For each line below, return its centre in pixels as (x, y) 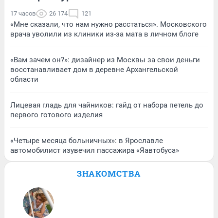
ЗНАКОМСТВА (109, 173)
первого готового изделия (56, 115)
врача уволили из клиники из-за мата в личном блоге (104, 34)
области (24, 79)
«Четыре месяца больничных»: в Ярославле (87, 140)
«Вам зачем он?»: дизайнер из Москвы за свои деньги (105, 60)
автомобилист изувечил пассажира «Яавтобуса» (95, 150)
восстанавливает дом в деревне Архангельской (94, 69)
